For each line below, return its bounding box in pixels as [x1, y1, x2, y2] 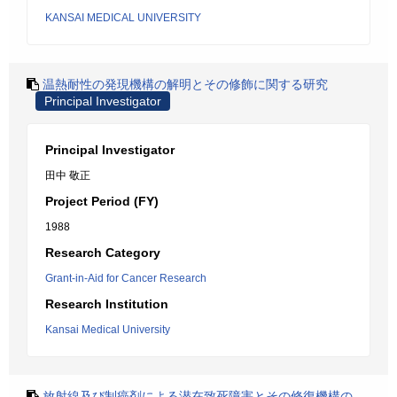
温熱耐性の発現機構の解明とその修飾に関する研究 [43, 77, 328, 91]
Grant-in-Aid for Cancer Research [45, 272, 206, 284]
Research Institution [45, 297, 168, 311]
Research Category [45, 245, 160, 260]
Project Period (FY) [45, 194, 159, 208]
